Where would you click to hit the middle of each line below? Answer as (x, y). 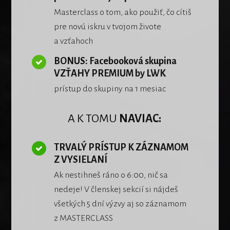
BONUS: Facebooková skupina (116, 61)
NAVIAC (138, 118)
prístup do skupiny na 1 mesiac (110, 89)
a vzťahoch (74, 41)
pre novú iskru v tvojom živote (108, 26)
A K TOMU (93, 118)
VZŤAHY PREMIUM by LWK (110, 73)
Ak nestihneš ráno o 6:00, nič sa (111, 175)
